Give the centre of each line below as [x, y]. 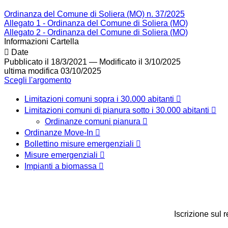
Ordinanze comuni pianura [94, 122]
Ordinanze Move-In [60, 133]
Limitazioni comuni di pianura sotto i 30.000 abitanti [118, 110]
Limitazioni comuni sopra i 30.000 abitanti [100, 99]
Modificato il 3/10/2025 [140, 62]
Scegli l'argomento [38, 80]
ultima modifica [31, 71]
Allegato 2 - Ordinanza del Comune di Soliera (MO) [96, 33]
